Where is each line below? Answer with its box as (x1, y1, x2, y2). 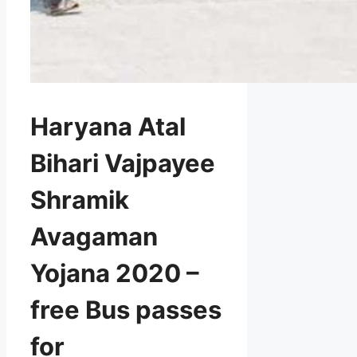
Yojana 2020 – (30, 258, 199, 288)
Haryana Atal (30, 112, 186, 142)
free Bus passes (30, 295, 222, 325)
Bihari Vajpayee (30, 148, 215, 178)
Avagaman (30, 222, 158, 252)
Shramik (30, 185, 129, 215)
